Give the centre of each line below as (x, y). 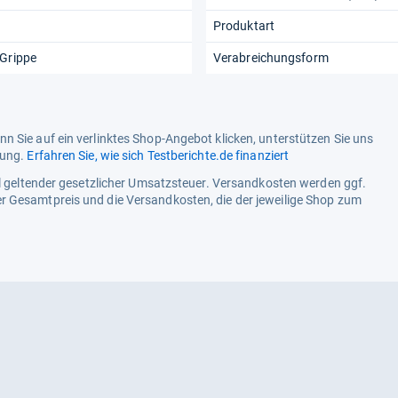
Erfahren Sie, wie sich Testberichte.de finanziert (158, 156)
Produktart (244, 26)
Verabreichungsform (271, 58)
